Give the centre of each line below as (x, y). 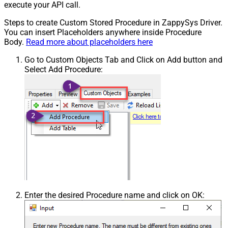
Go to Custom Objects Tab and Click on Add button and (123, 60)
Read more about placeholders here (89, 42)
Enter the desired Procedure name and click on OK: (115, 195)
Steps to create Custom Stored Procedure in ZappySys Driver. (113, 22)
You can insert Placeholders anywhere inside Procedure (103, 32)
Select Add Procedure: (64, 69)
